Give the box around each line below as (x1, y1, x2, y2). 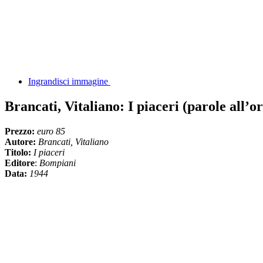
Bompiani (39, 157, 76, 168)
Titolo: (5, 147, 31, 157)
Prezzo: (5, 126, 35, 136)
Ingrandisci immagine (28, 76, 108, 86)
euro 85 (37, 126, 65, 136)
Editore (5, 157, 35, 168)
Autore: (5, 136, 36, 147)
